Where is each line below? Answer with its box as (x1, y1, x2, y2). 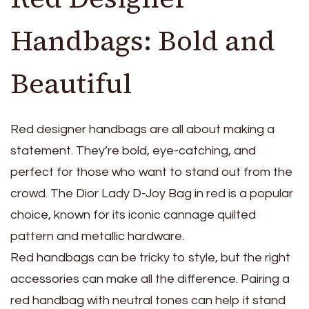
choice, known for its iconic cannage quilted (10, 208, 256, 221)
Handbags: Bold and (10, 21, 275, 59)
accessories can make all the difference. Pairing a (10, 272, 290, 286)
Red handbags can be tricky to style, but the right (10, 250, 290, 264)
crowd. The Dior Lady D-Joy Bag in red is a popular (10, 186, 293, 200)
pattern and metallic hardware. (10, 229, 184, 243)
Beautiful (10, 64, 132, 102)
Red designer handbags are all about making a (10, 122, 275, 136)
